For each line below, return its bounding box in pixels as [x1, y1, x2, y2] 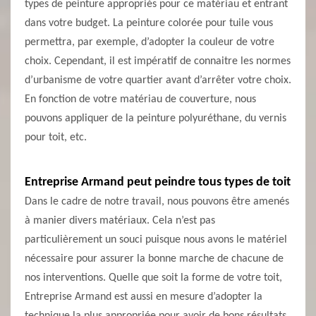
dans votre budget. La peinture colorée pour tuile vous [25, 18, 273, 29]
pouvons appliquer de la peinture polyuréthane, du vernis [25, 113, 286, 124]
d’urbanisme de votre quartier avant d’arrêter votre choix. [25, 75, 291, 86]
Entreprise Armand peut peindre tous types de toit [25, 176, 291, 189]
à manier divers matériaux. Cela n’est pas [25, 215, 215, 226]
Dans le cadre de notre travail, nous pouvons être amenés [25, 196, 289, 207]
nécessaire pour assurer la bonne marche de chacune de [25, 253, 284, 265]
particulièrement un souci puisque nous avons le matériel [25, 234, 287, 245]
